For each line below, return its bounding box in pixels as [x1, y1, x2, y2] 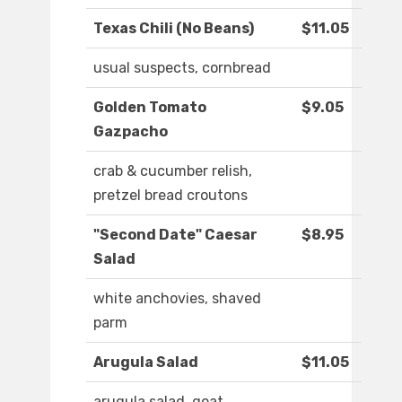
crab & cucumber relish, [93, 162, 252, 180]
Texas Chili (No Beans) [93, 20, 254, 38]
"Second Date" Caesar [93, 226, 258, 244]
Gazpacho [93, 123, 168, 141]
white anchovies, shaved [93, 290, 261, 308]
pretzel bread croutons [93, 187, 248, 205]
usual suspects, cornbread [93, 59, 271, 77]
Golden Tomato [93, 99, 206, 117]
